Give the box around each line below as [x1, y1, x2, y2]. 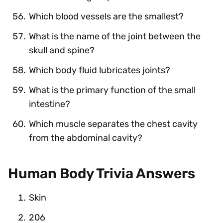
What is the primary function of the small [29, 84, 196, 96]
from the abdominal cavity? [29, 132, 142, 143]
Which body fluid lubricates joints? [29, 64, 170, 76]
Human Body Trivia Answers [8, 165, 195, 182]
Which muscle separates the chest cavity [29, 118, 198, 129]
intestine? [29, 98, 70, 110]
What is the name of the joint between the [29, 30, 201, 42]
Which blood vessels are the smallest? [29, 10, 184, 22]
